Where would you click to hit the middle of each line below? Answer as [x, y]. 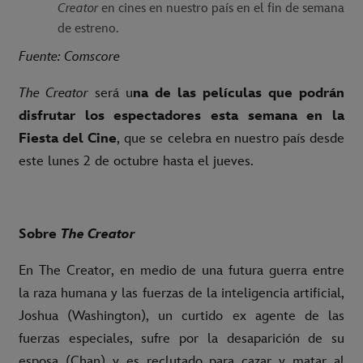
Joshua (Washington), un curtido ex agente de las [181, 316]
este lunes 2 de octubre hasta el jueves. [136, 162]
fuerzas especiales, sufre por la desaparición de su [181, 339]
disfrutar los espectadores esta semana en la [181, 116]
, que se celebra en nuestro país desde [231, 139]
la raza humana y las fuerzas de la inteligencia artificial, [181, 294]
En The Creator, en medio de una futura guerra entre [181, 271]
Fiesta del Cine [68, 139]
